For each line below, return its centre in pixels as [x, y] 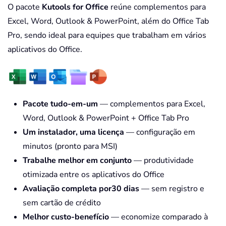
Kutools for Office [75, 7]
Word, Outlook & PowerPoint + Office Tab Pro [106, 118]
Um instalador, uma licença [73, 132]
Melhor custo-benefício [66, 217]
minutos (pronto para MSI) [70, 147]
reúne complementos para [157, 7]
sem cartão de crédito [62, 203]
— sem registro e [172, 189]
